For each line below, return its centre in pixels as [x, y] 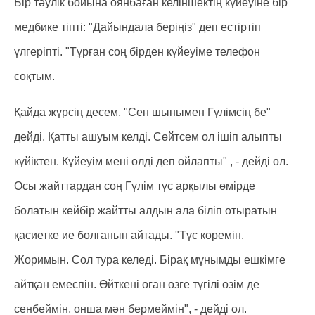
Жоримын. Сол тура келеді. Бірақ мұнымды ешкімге [150, 260]
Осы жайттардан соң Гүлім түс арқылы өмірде [135, 186]
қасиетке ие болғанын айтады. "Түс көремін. [129, 235]
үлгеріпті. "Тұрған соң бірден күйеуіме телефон [137, 52]
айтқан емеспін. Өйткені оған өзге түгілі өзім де [137, 284]
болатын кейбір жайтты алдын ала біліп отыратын [146, 211]
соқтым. [34, 76]
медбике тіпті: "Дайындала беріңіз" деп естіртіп [137, 27]
